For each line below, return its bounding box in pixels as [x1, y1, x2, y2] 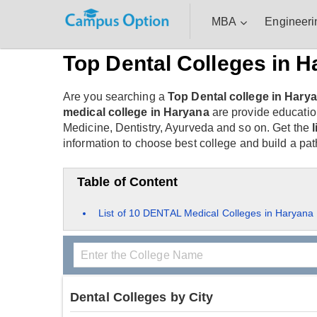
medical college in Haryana [63, 106, 209, 119]
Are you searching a [63, 91, 168, 103]
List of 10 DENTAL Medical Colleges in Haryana [98, 207, 314, 219]
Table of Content [77, 175, 178, 190]
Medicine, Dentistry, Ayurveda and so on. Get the [63, 122, 312, 134]
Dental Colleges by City [70, 290, 214, 305]
